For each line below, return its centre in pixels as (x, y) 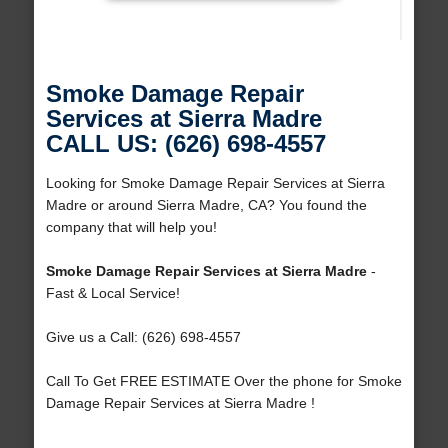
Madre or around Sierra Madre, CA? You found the (206, 205)
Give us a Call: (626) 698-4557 (143, 337)
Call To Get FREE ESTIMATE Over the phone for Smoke (223, 381)
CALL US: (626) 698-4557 (185, 144)
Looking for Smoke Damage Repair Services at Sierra (215, 183)
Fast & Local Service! (112, 293)
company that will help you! (131, 227)
